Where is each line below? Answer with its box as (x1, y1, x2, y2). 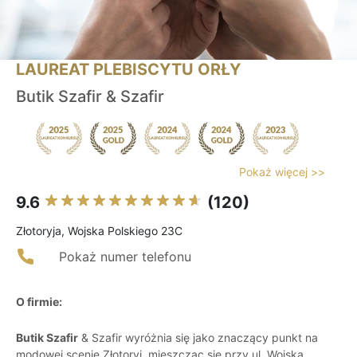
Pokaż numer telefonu (59, 249, 191, 265)
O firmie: (16, 295, 62, 309)
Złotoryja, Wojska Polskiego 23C (16, 224, 182, 238)
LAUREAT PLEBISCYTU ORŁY (16, 60, 241, 80)
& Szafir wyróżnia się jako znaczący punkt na (78, 331, 318, 345)
